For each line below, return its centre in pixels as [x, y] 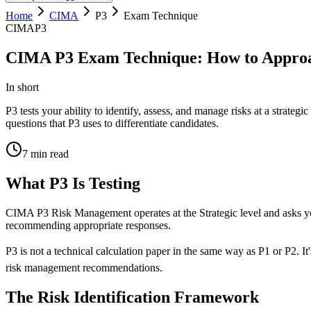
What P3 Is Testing [73, 183]
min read [48, 153]
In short [22, 87]
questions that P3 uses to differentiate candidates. [112, 123]
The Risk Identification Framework [132, 297]
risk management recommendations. [84, 267]
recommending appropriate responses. [88, 225]
